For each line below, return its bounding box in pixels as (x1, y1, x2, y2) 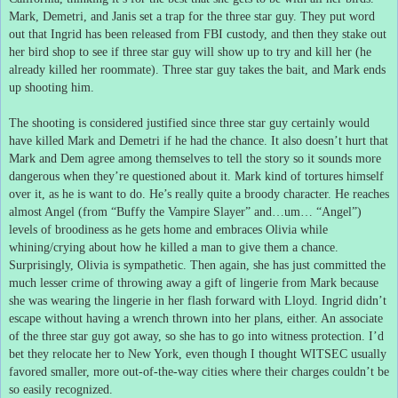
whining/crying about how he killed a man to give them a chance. (9, 240, 338, 254)
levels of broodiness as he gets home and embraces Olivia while (9, 222, 328, 236)
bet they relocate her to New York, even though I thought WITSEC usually (9, 346, 386, 361)
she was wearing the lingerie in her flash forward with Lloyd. (9, 293, 318, 307)
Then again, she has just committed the (190, 258, 386, 272)
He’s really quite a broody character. (149, 187, 331, 201)
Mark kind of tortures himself (235, 169, 384, 183)
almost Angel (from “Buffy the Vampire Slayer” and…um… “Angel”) (9, 204, 362, 219)
